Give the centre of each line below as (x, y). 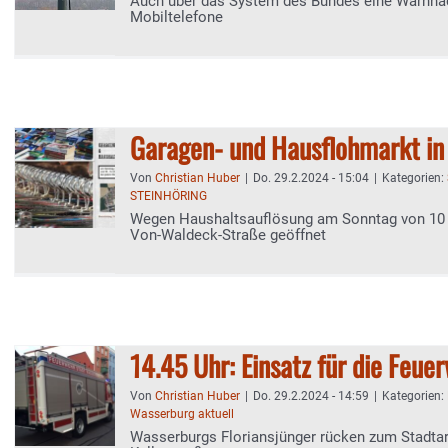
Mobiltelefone (176, 17)
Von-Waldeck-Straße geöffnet (228, 235)
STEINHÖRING (168, 196)
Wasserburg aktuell (182, 414)
